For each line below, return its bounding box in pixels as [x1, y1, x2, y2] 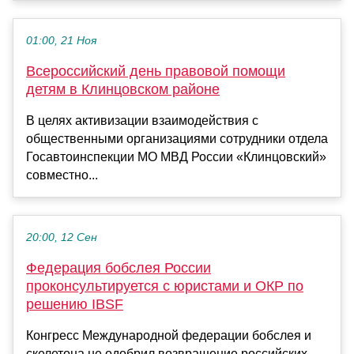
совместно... [26, 168, 98, 183]
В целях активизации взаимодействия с [26, 114, 258, 128]
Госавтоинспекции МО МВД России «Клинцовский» [26, 150, 326, 164]
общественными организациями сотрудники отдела [26, 132, 328, 146]
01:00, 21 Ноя [26, 35, 96, 47]
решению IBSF [26, 296, 123, 313]
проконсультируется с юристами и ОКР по [26, 278, 303, 295]
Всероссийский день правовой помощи [26, 63, 285, 80]
